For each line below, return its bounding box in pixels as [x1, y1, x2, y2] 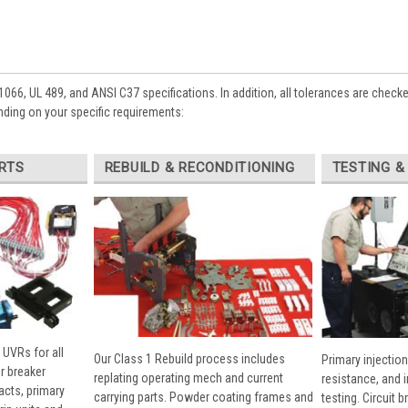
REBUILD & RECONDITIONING [104, 158, 295, 176]
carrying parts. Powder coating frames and [93, 390, 313, 405]
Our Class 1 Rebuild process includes [93, 352, 285, 367]
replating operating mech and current [93, 371, 283, 386]
